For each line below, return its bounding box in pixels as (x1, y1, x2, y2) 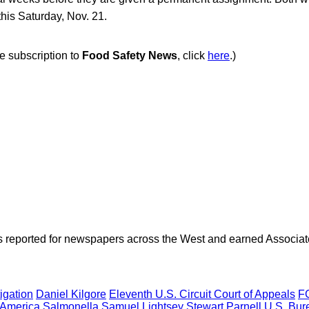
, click (177, 49, 208, 61)
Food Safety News (82, 49, 177, 61)
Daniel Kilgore (36, 288, 106, 301)
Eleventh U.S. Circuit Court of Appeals (109, 288, 295, 301)
